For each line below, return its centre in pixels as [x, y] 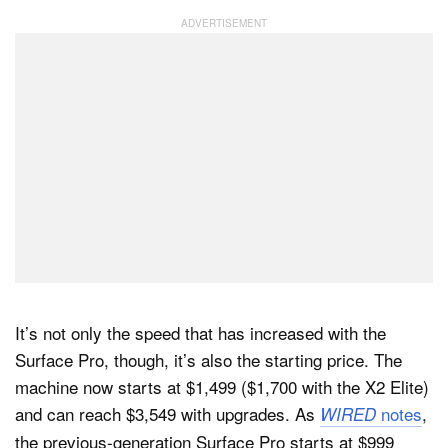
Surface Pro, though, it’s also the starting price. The [208, 359]
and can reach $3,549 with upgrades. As [167, 413]
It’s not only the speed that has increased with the [200, 332]
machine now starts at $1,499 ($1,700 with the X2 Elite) [222, 386]
